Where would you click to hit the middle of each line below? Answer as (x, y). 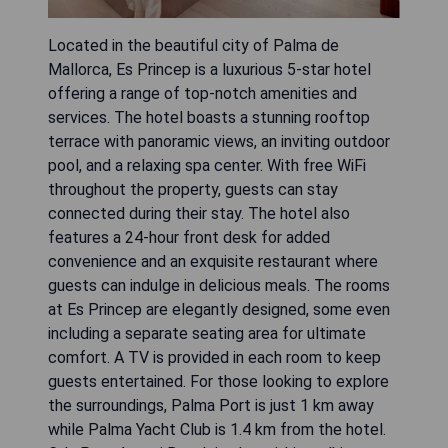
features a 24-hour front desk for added (189, 237)
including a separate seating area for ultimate (207, 333)
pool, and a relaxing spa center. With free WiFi (207, 165)
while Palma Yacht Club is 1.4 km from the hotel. (217, 429)
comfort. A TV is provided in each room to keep (214, 357)
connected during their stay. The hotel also (199, 213)
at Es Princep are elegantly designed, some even (219, 309)
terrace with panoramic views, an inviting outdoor (219, 141)
